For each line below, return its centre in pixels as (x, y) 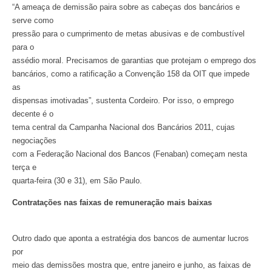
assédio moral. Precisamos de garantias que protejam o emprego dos (134, 60)
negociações (34, 140)
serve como (33, 20)
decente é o (33, 114)
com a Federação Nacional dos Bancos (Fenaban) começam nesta (130, 154)
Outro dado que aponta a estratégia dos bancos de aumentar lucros (131, 238)
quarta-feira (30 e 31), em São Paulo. (77, 180)
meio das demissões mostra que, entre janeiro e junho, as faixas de (131, 265)
